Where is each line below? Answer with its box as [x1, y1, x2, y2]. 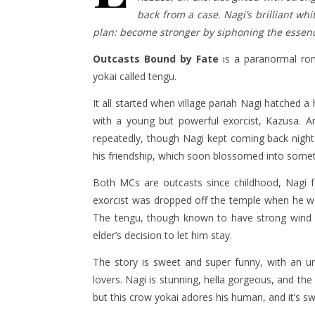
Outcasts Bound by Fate [93, 52, 219, 65]
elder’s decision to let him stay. [93, 229, 232, 242]
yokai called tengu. [93, 70, 176, 83]
